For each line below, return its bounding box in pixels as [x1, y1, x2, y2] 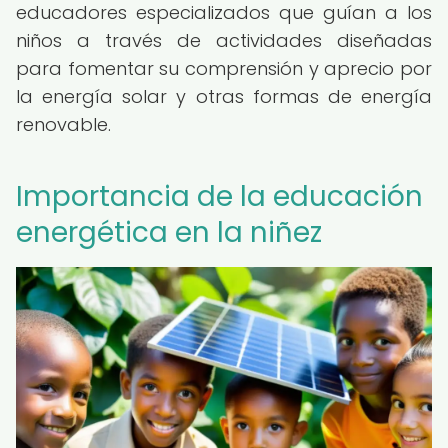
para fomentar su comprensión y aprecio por [16, 56, 432, 81]
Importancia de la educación [16, 177, 423, 216]
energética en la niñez [16, 213, 322, 252]
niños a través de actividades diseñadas [16, 28, 432, 53]
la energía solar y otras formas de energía [16, 84, 432, 109]
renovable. [16, 112, 111, 137]
